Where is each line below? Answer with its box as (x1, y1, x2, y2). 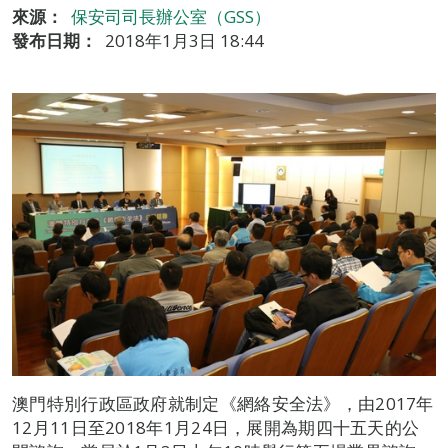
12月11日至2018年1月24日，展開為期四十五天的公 (12, 416, 420, 440)
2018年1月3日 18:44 (105, 29, 264, 52)
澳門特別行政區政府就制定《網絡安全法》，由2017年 (12, 392, 434, 416)
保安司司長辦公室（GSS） (71, 5, 271, 28)
